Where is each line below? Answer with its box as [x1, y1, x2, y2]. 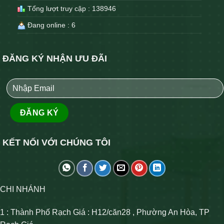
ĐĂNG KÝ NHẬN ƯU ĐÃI [2, 53, 107, 64]
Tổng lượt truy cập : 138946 [25, 4, 116, 13]
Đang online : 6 [25, 21, 75, 29]
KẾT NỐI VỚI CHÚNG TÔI [2, 137, 110, 147]
